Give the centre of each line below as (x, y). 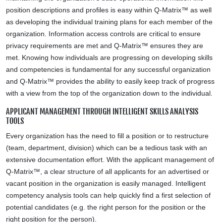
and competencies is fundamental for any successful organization (108, 69)
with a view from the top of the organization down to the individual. (109, 93)
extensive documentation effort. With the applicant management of (110, 160)
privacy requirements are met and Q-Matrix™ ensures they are (105, 46)
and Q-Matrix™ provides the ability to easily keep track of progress (110, 81)
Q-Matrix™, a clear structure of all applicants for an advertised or (108, 171)
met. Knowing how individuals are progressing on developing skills (109, 57)
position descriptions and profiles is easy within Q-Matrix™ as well (109, 10)
